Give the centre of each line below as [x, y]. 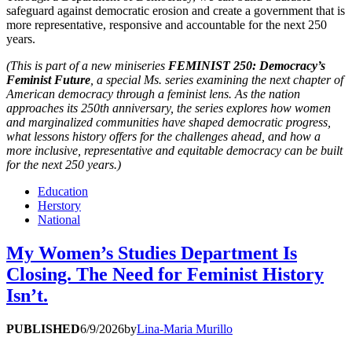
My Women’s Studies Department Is [152, 253]
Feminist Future [48, 80]
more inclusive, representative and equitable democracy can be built [174, 151]
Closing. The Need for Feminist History [165, 275]
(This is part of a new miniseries [87, 66]
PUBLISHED [43, 329]
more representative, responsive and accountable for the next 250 [167, 25]
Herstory [59, 206]
